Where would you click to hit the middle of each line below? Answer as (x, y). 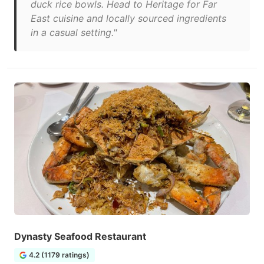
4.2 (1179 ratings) (59, 255)
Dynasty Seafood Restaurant (80, 236)
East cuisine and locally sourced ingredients (128, 18)
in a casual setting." (74, 32)
